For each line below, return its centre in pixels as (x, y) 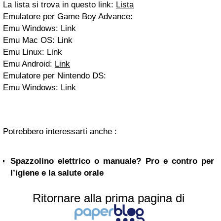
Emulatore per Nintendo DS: (55, 76)
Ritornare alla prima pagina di (109, 198)
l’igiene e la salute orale (57, 173)
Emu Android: (29, 64)
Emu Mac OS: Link (38, 40)
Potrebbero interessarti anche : (60, 132)
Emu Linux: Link (33, 52)
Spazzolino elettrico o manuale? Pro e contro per (112, 161)
